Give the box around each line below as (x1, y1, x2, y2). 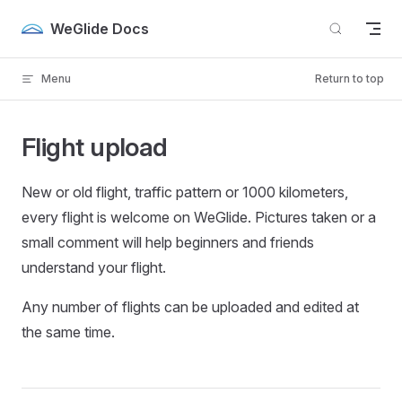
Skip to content (22, 18, 105, 31)
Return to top (315, 72, 384, 85)
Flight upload (22, 132, 168, 162)
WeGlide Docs (50, 19, 149, 38)
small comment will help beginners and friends (22, 233, 314, 251)
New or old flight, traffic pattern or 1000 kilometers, (22, 183, 348, 201)
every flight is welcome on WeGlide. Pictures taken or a (22, 208, 376, 226)
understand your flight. (22, 258, 166, 276)
